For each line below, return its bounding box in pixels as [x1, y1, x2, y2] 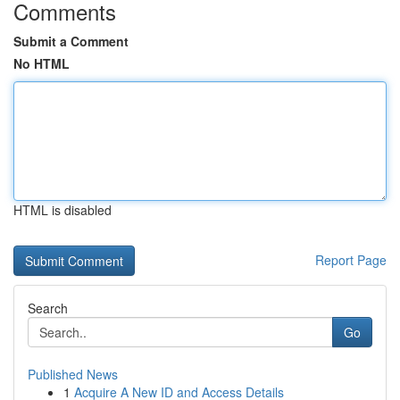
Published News [28, 365, 118, 383]
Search [28, 299, 68, 317]
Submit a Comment [13, 32, 129, 50]
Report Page [315, 251, 387, 269]
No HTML [13, 54, 70, 72]
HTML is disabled [13, 201, 112, 219]
